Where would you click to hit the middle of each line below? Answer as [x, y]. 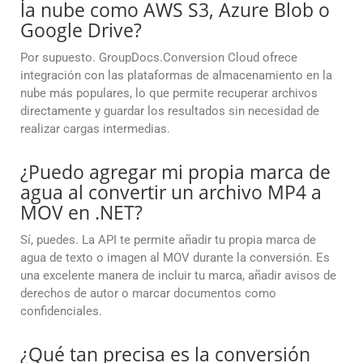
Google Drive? [81, 30]
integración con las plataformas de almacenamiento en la [176, 76]
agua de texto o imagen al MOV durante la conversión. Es [175, 258]
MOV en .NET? [81, 213]
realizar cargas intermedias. [95, 129]
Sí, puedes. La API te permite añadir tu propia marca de [168, 240]
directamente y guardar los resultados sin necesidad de [170, 111]
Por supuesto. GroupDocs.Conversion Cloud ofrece [159, 58]
